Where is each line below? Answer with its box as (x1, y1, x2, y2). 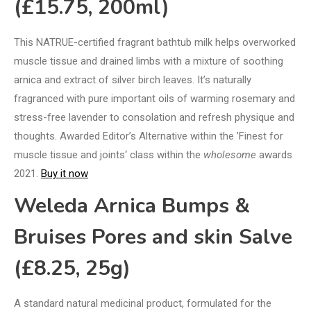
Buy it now (41, 167, 88, 180)
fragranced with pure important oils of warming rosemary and (14, 92, 295, 105)
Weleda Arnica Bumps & (14, 191, 250, 220)
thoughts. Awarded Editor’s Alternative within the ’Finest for (14, 129, 283, 142)
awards (256, 148, 292, 161)
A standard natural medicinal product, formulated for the (14, 296, 271, 310)
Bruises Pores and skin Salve (14, 222, 292, 251)
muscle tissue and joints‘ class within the (14, 148, 203, 161)
